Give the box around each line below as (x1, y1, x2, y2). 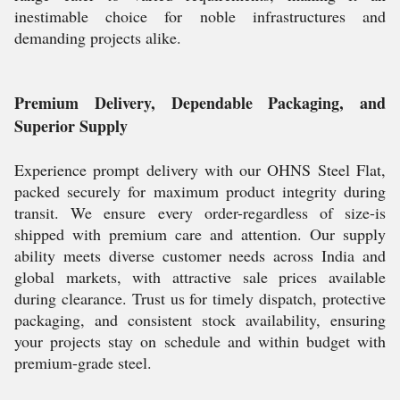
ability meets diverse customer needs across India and (14, 245, 386, 266)
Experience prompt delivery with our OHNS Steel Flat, (14, 159, 386, 180)
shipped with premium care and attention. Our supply (14, 223, 386, 245)
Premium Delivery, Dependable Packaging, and (14, 91, 386, 114)
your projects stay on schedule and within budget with (14, 330, 386, 352)
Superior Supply (14, 114, 128, 137)
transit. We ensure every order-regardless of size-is (14, 202, 386, 223)
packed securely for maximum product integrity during (14, 180, 386, 202)
